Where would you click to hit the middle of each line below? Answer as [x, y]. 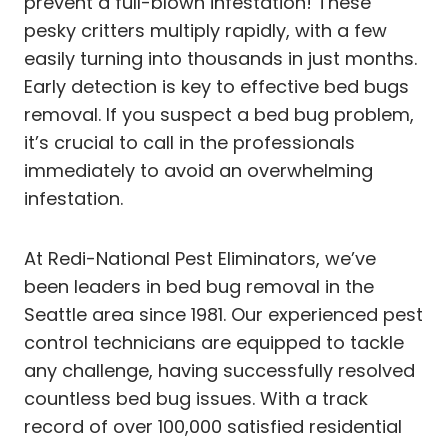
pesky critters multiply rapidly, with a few [205, 30]
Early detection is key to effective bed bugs [216, 86]
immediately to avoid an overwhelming [198, 170]
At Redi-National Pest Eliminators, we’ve [200, 258]
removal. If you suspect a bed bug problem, [219, 114]
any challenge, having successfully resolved [219, 370]
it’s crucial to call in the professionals [189, 142]
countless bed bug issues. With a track [196, 398]
